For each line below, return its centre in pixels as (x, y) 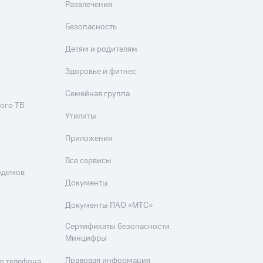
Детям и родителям (102, 49)
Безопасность (91, 27)
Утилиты (81, 116)
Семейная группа (98, 94)
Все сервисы (89, 161)
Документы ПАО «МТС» (109, 205)
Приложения (89, 139)
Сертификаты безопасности (118, 227)
